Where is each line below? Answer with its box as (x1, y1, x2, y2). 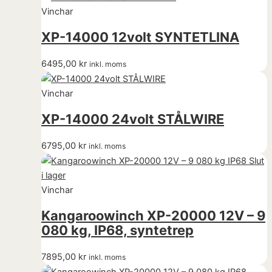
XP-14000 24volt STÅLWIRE (41, 111, 224, 127)
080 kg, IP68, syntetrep (41, 222, 194, 239)
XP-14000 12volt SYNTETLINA (41, 29, 239, 46)
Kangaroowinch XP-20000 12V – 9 (41, 208, 265, 224)
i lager (41, 170, 66, 182)
